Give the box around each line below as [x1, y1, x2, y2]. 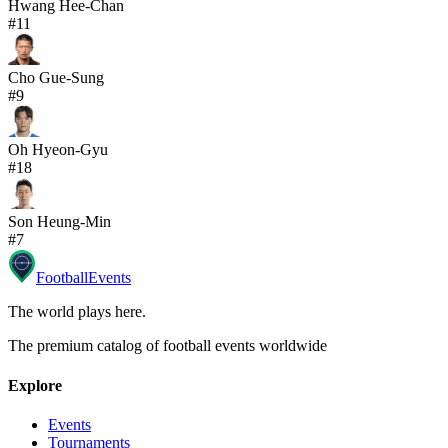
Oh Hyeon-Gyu [8, 141, 108, 159]
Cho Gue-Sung [8, 69, 104, 87]
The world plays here [8, 303, 142, 321]
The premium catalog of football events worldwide [8, 337, 327, 355]
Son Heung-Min [8, 213, 111, 231]
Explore [8, 376, 62, 394]
